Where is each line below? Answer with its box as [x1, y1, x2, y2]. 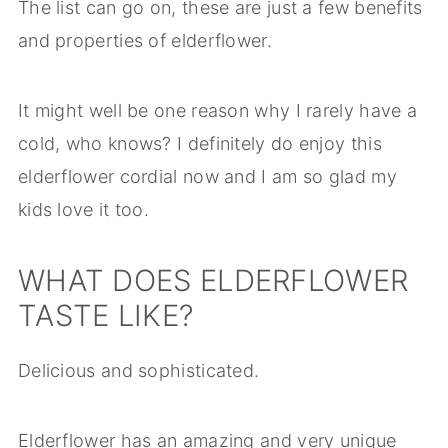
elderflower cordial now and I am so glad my [17, 166, 397, 188]
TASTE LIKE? [17, 298, 195, 334]
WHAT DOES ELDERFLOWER [17, 263, 409, 299]
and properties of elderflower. [17, 30, 272, 52]
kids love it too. [17, 199, 150, 221]
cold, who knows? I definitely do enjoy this [17, 133, 382, 155]
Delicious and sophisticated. [17, 360, 260, 382]
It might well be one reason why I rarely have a [17, 100, 418, 122]
